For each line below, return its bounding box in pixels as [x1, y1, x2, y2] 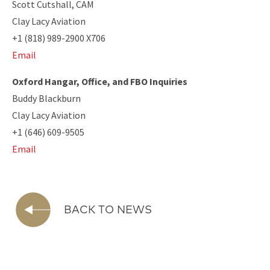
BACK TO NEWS [64, 202, 152, 216]
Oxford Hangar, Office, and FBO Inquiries [12, 75, 187, 87]
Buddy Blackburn [12, 92, 81, 104]
